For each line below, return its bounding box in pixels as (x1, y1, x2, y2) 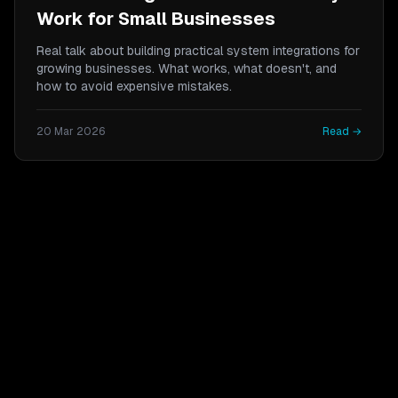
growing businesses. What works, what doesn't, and (36, 60, 337, 76)
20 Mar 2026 (36, 124, 106, 139)
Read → (322, 124, 362, 139)
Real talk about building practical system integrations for (36, 43, 360, 59)
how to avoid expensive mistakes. (36, 78, 232, 94)
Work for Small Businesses (36, 7, 275, 30)
